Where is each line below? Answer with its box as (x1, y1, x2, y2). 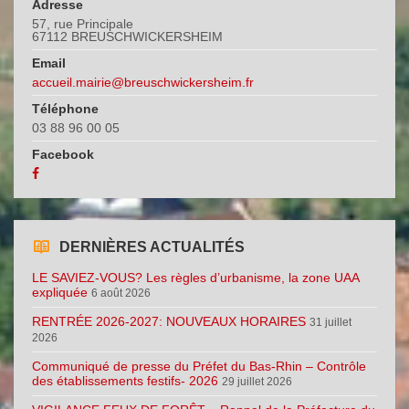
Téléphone (32, 101, 99, 117)
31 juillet (309, 316, 351, 330)
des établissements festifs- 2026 (32, 373, 218, 389)
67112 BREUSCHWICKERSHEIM (32, 29, 223, 45)
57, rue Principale (32, 16, 133, 32)
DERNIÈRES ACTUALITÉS (59, 239, 245, 256)
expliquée (32, 285, 88, 300)
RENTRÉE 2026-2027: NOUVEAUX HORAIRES (32, 314, 306, 330)
